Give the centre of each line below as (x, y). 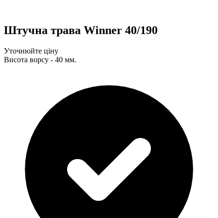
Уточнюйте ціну (31, 51)
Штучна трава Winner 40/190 (81, 30)
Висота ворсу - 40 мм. (40, 59)
